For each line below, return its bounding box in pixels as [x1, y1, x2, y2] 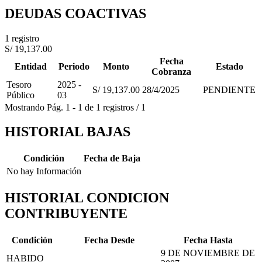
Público [6, 89, 35, 100]
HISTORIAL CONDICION [5, 190, 169, 206]
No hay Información [6, 166, 81, 177]
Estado [215, 61, 243, 71]
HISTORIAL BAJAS [5, 124, 130, 140]
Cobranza [151, 66, 191, 77]
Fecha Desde [84, 235, 135, 246]
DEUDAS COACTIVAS [5, 5, 146, 21]
